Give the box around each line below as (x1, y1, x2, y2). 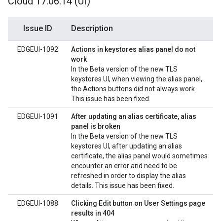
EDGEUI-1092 (17, 45, 58, 53)
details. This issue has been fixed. (71, 182, 174, 189)
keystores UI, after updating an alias (71, 142, 182, 150)
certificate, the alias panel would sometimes (71, 152, 208, 160)
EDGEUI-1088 (17, 199, 58, 207)
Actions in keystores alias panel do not (71, 45, 195, 53)
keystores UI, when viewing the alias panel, (71, 75, 202, 83)
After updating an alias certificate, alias (71, 112, 196, 120)
